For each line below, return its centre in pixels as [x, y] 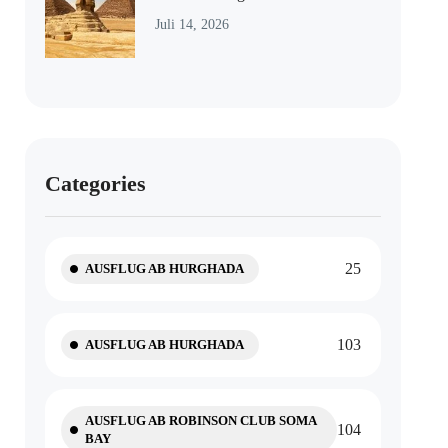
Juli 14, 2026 [192, 24]
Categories [96, 183]
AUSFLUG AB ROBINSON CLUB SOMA [201, 420]
